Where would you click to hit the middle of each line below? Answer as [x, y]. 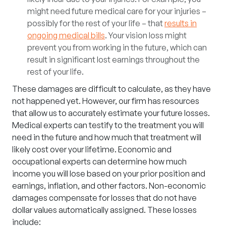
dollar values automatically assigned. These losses [104, 210]
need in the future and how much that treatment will [107, 137]
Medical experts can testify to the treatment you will [108, 125]
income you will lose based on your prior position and [109, 174]
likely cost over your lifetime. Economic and [92, 149]
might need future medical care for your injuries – [117, 11]
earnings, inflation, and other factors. [80, 186]
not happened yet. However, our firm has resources [106, 101]
